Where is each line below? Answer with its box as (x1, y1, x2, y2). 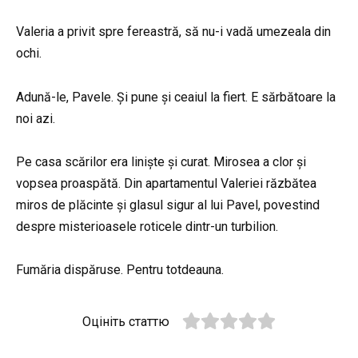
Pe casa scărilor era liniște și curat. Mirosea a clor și (16, 153, 306, 169)
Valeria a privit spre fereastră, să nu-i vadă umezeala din (16, 24, 331, 40)
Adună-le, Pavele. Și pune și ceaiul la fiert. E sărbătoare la (16, 89, 336, 105)
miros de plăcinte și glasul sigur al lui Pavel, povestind (16, 197, 320, 213)
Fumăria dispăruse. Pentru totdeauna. (16, 261, 224, 277)
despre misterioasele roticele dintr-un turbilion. (16, 218, 278, 234)
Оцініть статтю (82, 313, 170, 329)
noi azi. (16, 110, 55, 126)
